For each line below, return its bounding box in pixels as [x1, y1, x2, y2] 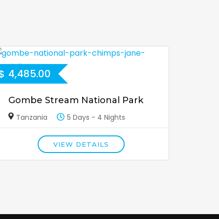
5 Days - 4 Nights [67, 112, 126, 123]
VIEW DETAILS [53, 140, 109, 149]
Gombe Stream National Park [8, 95, 143, 106]
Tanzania [16, 112, 48, 123]
